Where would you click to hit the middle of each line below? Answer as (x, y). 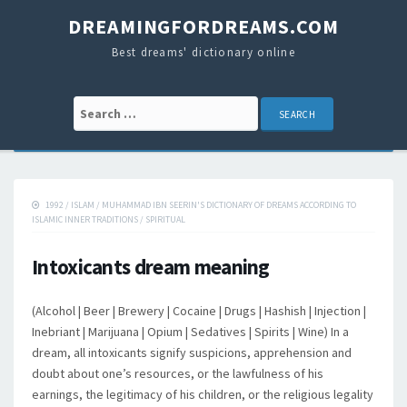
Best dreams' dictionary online (203, 52)
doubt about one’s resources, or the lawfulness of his (178, 373)
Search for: (107, 106)
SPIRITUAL (165, 219)
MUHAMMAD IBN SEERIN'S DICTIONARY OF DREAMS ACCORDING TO (229, 205)
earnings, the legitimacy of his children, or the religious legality (203, 394)
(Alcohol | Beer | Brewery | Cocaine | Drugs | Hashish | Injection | (199, 311)
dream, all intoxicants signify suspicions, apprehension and (192, 352)
